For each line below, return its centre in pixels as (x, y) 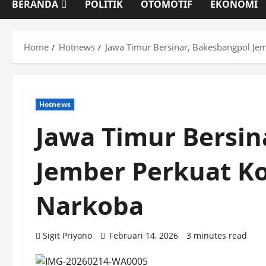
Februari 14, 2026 (144, 236)
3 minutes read (217, 236)
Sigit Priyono (67, 236)
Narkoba (90, 205)
